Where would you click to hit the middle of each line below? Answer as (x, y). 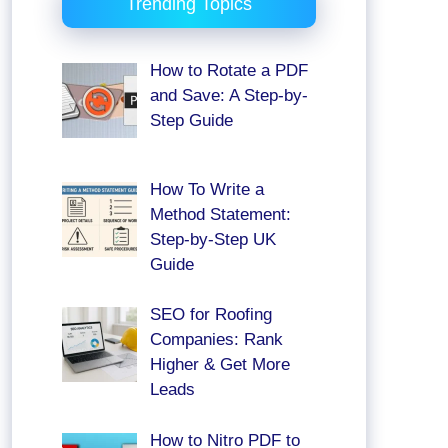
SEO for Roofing (210, 315)
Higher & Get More (219, 365)
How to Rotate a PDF (228, 71)
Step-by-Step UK (212, 239)
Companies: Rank (216, 340)
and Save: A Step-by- (228, 96)
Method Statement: (220, 214)
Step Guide (191, 121)
